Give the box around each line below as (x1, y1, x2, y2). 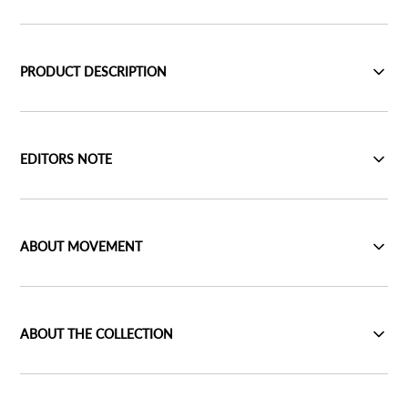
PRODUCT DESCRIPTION (20, 63, 167, 79)
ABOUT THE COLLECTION (20, 325, 173, 342)
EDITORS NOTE (20, 150, 112, 167)
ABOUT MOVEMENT (20, 238, 142, 254)
